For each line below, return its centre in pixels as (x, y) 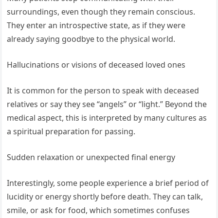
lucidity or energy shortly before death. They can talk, (105, 196)
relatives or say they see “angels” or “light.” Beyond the (107, 104)
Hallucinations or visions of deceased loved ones (96, 64)
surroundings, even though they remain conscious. (101, 11)
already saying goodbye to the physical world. (91, 39)
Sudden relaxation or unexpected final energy (91, 157)
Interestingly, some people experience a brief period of (108, 183)
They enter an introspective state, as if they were (96, 25)
